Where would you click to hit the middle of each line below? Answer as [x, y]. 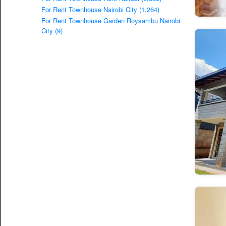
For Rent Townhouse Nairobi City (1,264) [100, 10]
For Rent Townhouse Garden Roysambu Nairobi [111, 21]
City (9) [52, 31]
